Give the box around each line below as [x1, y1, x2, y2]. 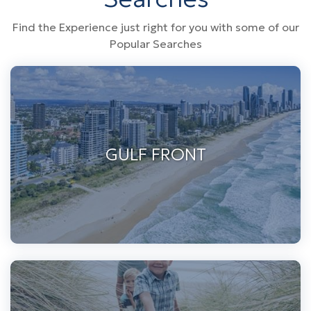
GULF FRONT [105, 144, 206, 165]
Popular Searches [109, 36, 202, 51]
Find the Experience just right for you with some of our [12, 19, 299, 34]
